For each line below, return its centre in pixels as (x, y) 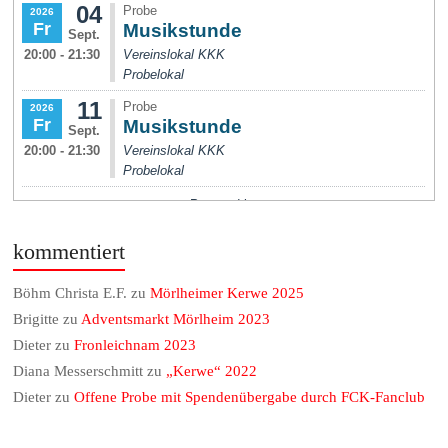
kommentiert (69, 252)
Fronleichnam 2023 (135, 345)
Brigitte (36, 319)
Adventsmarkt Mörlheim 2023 (176, 319)
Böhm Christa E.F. (70, 293)
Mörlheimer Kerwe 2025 (227, 293)
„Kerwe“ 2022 (212, 371)
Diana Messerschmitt (78, 371)
